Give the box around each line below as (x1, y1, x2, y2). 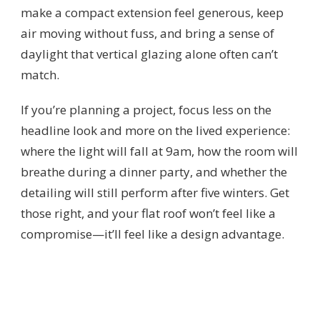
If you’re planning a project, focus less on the (21, 101, 271, 118)
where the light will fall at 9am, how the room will (21, 142, 298, 159)
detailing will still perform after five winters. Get (21, 184, 289, 201)
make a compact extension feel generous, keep (21, 4, 284, 21)
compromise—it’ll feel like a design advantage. (21, 225, 284, 242)
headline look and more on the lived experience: (21, 121, 290, 139)
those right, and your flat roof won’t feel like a (21, 204, 276, 221)
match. (21, 66, 59, 83)
